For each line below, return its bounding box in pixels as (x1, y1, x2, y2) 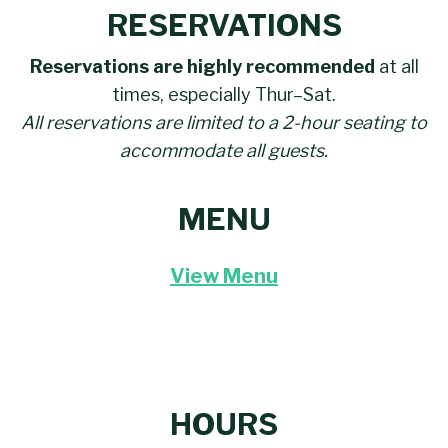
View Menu (170, 264, 278, 289)
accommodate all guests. (120, 140, 328, 162)
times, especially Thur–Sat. (112, 84, 336, 106)
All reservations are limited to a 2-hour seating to (21, 112, 427, 134)
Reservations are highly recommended (29, 56, 375, 78)
